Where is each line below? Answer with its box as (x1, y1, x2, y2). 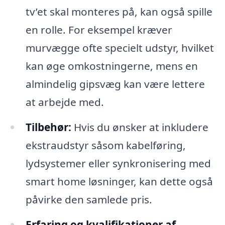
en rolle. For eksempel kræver (25, 23, 172, 37)
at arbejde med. (25, 95, 104, 109)
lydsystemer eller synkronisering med (25, 156, 211, 171)
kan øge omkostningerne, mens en (25, 59, 198, 73)
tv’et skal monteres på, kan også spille (25, 5, 212, 19)
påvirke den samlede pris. (25, 192, 152, 207)
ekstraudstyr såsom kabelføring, (25, 138, 186, 153)
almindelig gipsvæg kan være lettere (25, 77, 205, 91)
